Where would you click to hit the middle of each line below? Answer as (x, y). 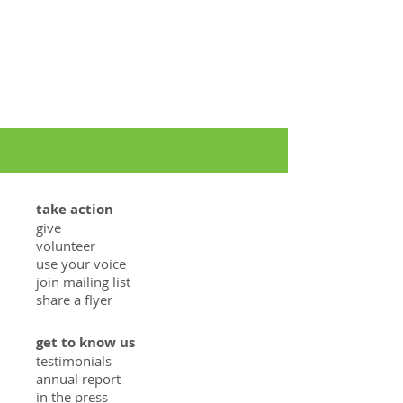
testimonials (74, 361)
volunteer (66, 246)
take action (75, 209)
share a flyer (74, 300)
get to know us (85, 342)
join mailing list (83, 282)
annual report (78, 379)
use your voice (81, 264)
